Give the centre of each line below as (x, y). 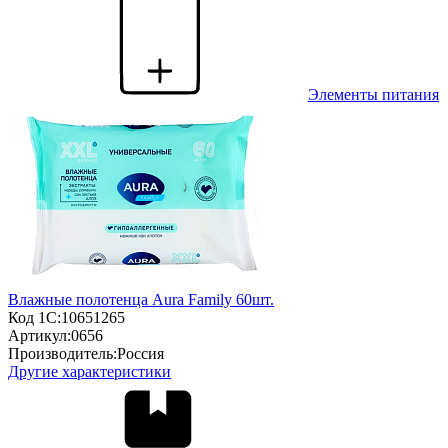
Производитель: (62, 354)
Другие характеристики (89, 372)
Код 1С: (34, 318)
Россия (140, 354)
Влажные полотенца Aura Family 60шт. (141, 300)
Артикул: (39, 336)
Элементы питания (373, 95)
